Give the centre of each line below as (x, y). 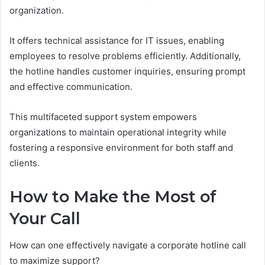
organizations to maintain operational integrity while (118, 132)
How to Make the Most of (113, 197)
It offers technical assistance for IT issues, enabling (117, 41)
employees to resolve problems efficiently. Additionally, (125, 56)
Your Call (45, 219)
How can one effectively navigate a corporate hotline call (128, 245)
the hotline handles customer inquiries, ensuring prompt (127, 71)
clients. (25, 163)
